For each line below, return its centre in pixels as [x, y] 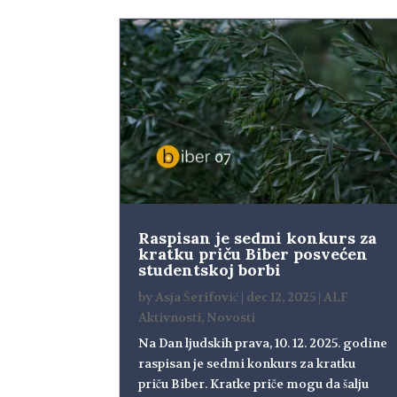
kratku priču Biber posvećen [253, 254]
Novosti [231, 318]
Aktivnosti [170, 318]
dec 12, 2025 [281, 297]
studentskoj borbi [210, 270]
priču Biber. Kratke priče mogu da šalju [254, 384]
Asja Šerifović [197, 297]
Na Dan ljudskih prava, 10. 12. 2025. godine [263, 343]
